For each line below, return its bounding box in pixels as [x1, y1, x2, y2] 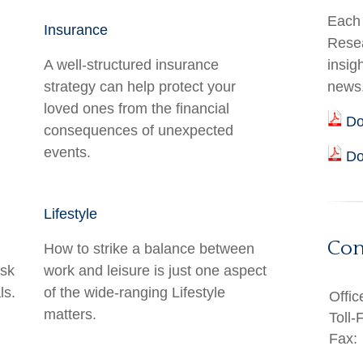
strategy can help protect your [44, 79, 236, 95]
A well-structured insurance [44, 57, 219, 73]
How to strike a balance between [44, 241, 254, 257]
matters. [44, 306, 96, 322]
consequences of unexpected [44, 122, 233, 139]
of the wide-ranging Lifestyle [44, 284, 225, 301]
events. [44, 144, 91, 160]
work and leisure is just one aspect [44, 263, 267, 279]
